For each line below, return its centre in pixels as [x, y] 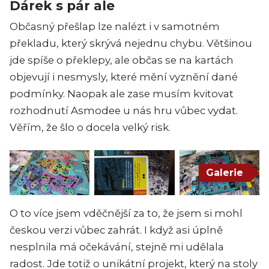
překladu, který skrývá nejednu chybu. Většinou [131, 44]
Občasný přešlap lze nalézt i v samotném [115, 27]
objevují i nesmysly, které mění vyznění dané [124, 77]
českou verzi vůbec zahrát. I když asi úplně [116, 230]
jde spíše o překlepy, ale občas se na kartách [122, 60]
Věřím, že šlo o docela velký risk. [90, 128]
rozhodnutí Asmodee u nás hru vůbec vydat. [124, 111]
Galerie [225, 172]
